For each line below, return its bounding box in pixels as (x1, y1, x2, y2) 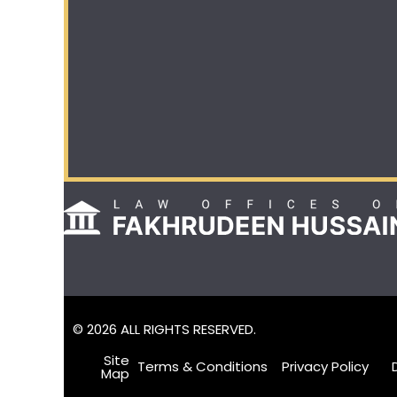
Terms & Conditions (137, 357, 269, 377)
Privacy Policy (282, 357, 370, 377)
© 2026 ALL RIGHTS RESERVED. (73, 319, 256, 339)
